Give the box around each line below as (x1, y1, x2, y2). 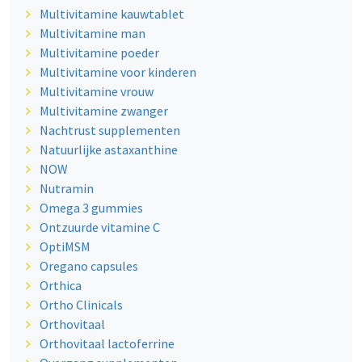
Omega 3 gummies (39, 200, 143, 217)
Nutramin (39, 180, 94, 197)
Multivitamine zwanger (39, 103, 168, 120)
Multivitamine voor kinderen (39, 64, 196, 81)
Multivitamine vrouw (39, 83, 154, 100)
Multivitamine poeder (39, 44, 159, 61)
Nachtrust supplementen (39, 122, 180, 139)
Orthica (39, 277, 82, 294)
